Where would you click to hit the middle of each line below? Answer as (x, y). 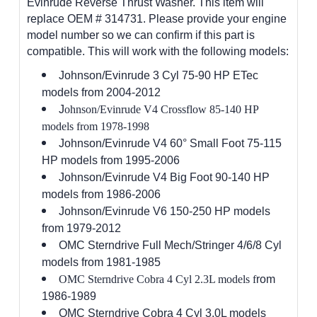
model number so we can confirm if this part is (141, 35)
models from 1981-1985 (101, 262)
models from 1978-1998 (95, 126)
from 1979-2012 (81, 228)
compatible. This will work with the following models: (158, 51)
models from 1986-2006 (101, 194)
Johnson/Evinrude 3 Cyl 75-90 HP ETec (158, 75)
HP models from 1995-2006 (110, 160)
